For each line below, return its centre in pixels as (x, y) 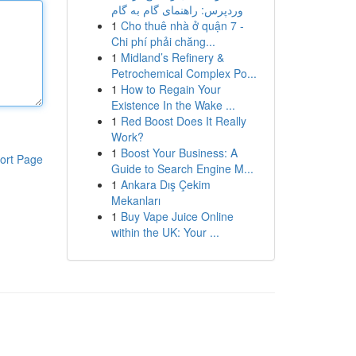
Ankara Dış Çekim (165, 184)
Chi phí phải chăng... (163, 41)
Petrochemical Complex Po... (184, 73)
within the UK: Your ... (165, 232)
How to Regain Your (170, 89)
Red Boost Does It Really (183, 121)
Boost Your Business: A (179, 153)
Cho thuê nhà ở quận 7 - (182, 25)
